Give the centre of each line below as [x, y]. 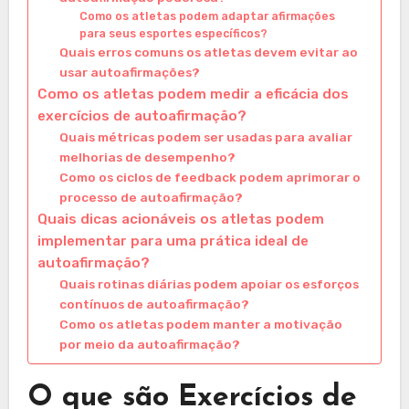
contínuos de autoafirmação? [154, 304]
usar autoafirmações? [129, 72]
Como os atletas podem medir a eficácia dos [193, 94]
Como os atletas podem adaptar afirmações [207, 16]
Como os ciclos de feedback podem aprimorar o [210, 177]
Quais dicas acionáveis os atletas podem [180, 219]
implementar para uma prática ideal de [173, 241]
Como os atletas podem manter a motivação [200, 324]
